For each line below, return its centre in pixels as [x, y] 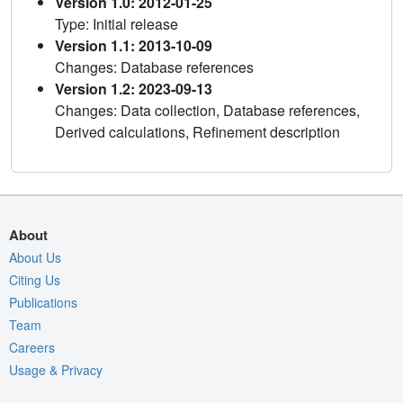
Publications [43, 303]
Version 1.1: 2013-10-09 [134, 46]
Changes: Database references [154, 67]
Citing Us [35, 280]
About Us [35, 258]
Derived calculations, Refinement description [197, 132]
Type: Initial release [116, 24]
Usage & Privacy [56, 370]
